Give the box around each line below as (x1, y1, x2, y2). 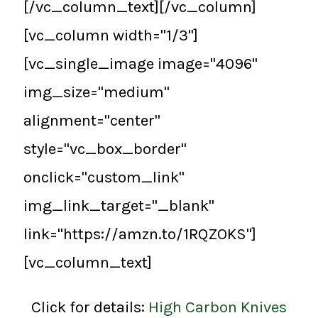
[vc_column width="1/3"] (23, 26, 198, 45)
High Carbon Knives (148, 297, 287, 317)
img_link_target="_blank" (23, 196, 214, 216)
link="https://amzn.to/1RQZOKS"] (23, 224, 256, 244)
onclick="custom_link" (23, 168, 185, 187)
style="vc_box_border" (23, 139, 187, 159)
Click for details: (31, 297, 148, 317)
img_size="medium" (23, 82, 170, 102)
